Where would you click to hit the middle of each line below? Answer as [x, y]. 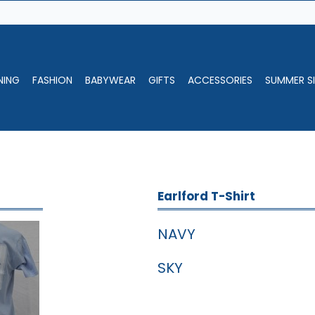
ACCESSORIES [220, 81]
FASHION [53, 81]
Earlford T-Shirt [206, 196]
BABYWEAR [111, 81]
